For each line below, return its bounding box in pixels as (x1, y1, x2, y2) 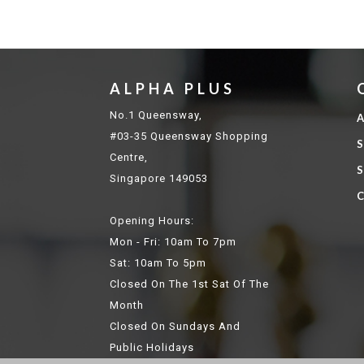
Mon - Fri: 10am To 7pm (110, 236, 237, 248)
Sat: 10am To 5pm (110, 257, 207, 269)
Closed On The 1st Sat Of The (110, 278, 270, 290)
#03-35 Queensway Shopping (110, 130, 269, 142)
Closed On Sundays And (110, 320, 241, 332)
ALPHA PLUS (110, 80, 236, 97)
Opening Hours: (110, 214, 195, 227)
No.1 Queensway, (110, 109, 203, 121)
